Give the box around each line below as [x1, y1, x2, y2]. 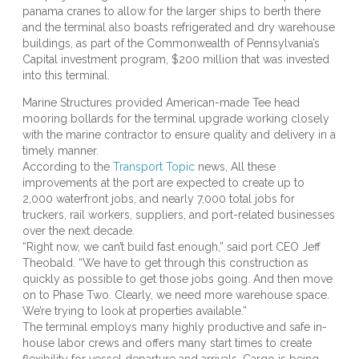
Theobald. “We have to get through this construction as [22, 256, 309, 270]
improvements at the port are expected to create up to [22, 176, 305, 190]
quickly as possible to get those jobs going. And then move [22, 272, 333, 286]
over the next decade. [22, 224, 135, 238]
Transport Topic [113, 160, 195, 174]
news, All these [195, 160, 276, 174]
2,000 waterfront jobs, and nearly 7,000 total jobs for [22, 192, 295, 206]
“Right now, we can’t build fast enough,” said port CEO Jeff [22, 240, 321, 254]
